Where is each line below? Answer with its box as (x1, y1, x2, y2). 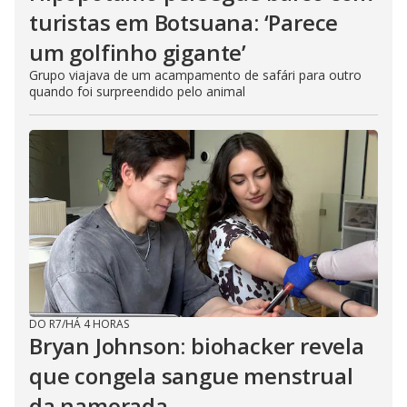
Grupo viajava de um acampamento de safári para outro (29, 65, 362, 84)
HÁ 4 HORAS (65, 315, 129, 332)
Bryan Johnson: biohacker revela (29, 330, 364, 361)
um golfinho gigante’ (29, 36, 247, 67)
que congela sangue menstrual (29, 360, 353, 391)
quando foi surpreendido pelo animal (29, 82, 245, 100)
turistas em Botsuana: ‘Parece (29, 6, 339, 37)
